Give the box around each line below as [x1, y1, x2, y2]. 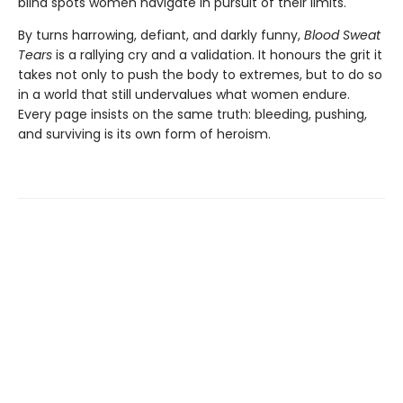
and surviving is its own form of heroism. [18, 125, 271, 144]
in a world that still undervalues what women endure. [18, 85, 350, 104]
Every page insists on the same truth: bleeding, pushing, [18, 105, 367, 124]
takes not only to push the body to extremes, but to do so [18, 66, 382, 85]
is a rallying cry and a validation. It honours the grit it [52, 46, 382, 65]
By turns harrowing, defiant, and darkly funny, [18, 26, 304, 45]
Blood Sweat [304, 26, 381, 45]
